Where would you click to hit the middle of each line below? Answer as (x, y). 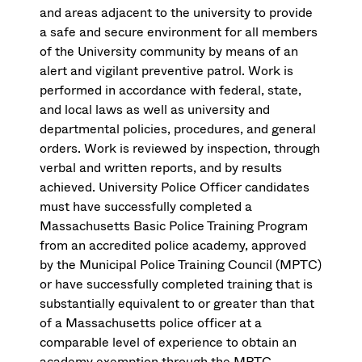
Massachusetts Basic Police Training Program (174, 226)
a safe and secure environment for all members (179, 32)
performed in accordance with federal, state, (171, 90)
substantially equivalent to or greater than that (177, 304)
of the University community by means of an (169, 52)
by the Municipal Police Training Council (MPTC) (181, 265)
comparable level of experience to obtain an (168, 343)
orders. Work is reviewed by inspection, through (180, 149)
